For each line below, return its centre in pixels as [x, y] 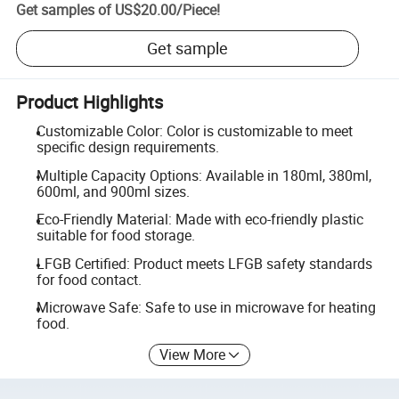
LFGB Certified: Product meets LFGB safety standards [204, 263]
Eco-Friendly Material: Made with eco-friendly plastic [199, 220]
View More [193, 354]
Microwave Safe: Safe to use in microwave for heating [206, 308]
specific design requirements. [127, 147]
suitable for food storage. [115, 236]
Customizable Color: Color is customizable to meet [194, 131]
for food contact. [89, 279]
